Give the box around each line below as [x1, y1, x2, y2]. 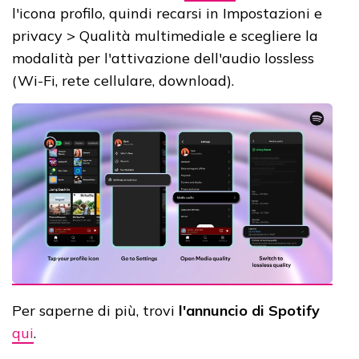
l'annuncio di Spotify [179, 301, 320, 321]
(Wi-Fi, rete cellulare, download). [12, 71, 234, 91]
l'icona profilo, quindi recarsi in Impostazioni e [12, 4, 322, 23]
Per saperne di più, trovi [12, 301, 179, 321]
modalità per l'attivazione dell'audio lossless [12, 49, 314, 68]
